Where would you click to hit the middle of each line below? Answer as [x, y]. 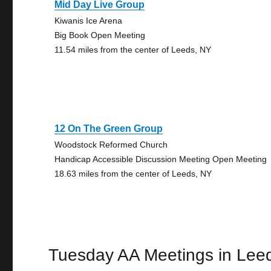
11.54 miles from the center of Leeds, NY [133, 50]
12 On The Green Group [109, 129]
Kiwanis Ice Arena [89, 21]
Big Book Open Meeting [100, 35]
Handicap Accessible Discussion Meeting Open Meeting [161, 159]
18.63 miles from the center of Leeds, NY [133, 174]
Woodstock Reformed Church [111, 145]
